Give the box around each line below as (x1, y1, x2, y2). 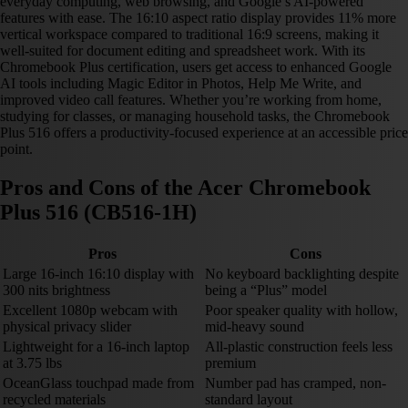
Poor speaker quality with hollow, (205, 302, 398, 319)
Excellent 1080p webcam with (3, 302, 178, 319)
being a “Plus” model (205, 282, 327, 299)
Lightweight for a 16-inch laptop (3, 339, 189, 355)
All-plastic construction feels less (205, 339, 393, 355)
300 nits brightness (3, 282, 110, 299)
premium (205, 355, 256, 372)
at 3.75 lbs (3, 355, 62, 372)
